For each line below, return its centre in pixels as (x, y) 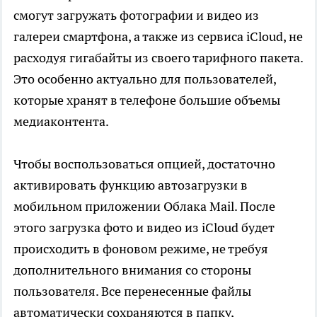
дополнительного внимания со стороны (132, 270)
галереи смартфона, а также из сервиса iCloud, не (158, 36)
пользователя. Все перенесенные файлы (132, 291)
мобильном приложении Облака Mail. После (144, 206)
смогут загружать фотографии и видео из (136, 15)
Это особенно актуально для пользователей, (145, 79)
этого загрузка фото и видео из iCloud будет (144, 227)
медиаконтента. (61, 121)
